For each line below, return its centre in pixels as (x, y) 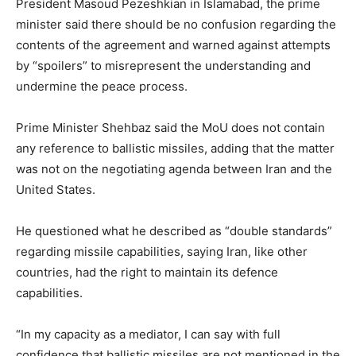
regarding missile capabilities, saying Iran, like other (162, 251)
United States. (56, 189)
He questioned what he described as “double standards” (174, 230)
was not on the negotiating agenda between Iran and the (174, 168)
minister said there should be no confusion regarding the (176, 24)
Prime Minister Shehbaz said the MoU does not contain (170, 127)
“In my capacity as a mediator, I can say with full (148, 334)
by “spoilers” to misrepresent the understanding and (163, 65)
